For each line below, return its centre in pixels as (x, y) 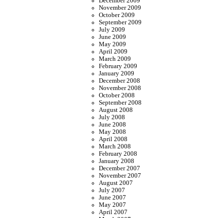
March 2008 (115, 147)
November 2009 (120, 8)
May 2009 (113, 45)
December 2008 (120, 81)
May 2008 (113, 132)
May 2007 (113, 205)
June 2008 (113, 125)
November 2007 (120, 176)
